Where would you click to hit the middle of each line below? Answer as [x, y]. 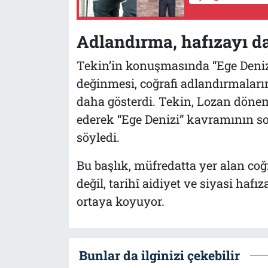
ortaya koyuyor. [120, 201]
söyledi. [98, 137]
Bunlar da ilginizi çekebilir [159, 255]
